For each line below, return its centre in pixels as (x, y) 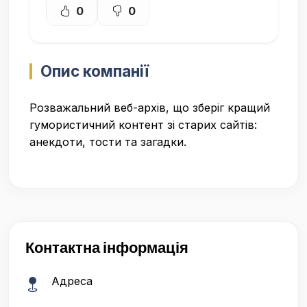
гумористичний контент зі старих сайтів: (143, 125)
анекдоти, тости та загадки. (108, 142)
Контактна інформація (107, 248)
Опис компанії (95, 71)
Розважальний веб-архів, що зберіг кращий (150, 108)
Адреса (72, 281)
